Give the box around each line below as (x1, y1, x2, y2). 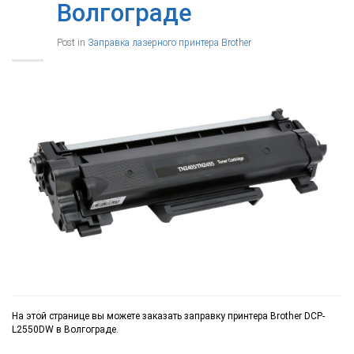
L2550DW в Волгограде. (12, 324, 119, 336)
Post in (57, 36, 88, 48)
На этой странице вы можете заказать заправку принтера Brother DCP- (12, 311, 325, 322)
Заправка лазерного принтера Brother (88, 36, 251, 48)
